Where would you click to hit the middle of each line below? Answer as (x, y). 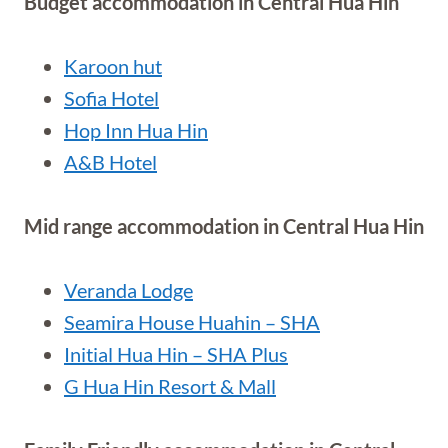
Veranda (100, 290)
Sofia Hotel (111, 98)
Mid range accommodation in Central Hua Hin (224, 226)
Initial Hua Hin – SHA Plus (176, 354)
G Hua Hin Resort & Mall (170, 386)
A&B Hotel (110, 162)
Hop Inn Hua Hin (136, 130)
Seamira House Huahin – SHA (192, 322)
